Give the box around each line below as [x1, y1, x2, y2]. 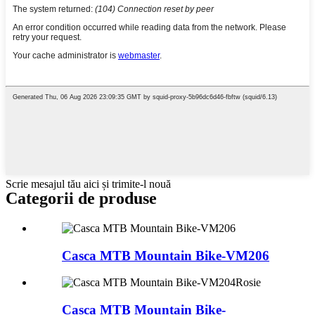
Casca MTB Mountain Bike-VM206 [62, 247, 269, 263]
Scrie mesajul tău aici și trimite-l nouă [6, 178, 171, 191]
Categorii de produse [6, 189, 157, 208]
